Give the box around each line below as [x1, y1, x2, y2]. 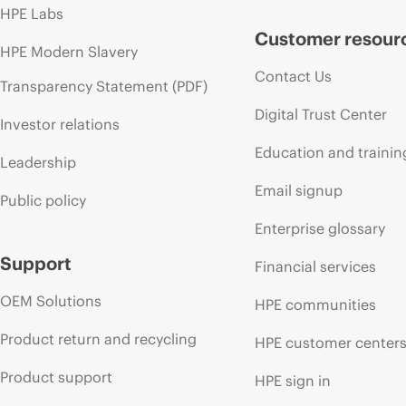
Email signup [255, 180, 343, 199]
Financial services [255, 256, 377, 275]
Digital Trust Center [255, 104, 388, 123]
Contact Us [255, 66, 333, 85]
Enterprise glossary [255, 218, 386, 237]
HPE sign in [255, 371, 332, 390]
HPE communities [255, 295, 377, 314]
